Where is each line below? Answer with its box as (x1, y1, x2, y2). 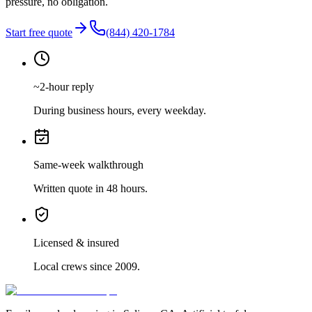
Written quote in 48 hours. (33, 182, 148, 194)
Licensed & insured (33, 236, 119, 249)
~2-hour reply (33, 80, 94, 93)
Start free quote (6, 26, 72, 38)
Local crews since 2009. (33, 260, 140, 272)
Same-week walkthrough (33, 158, 143, 171)
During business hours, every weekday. (33, 104, 206, 116)
